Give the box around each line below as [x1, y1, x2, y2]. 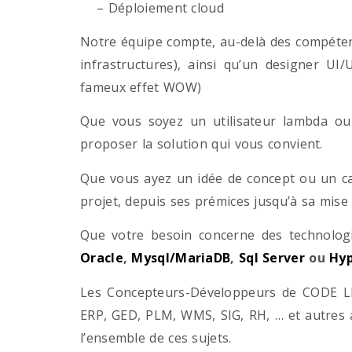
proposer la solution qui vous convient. [80, 135, 323, 153]
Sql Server [238, 249, 305, 267]
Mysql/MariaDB [131, 249, 231, 267]
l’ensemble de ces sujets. [80, 328, 232, 346]
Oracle [80, 249, 123, 267]
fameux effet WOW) [80, 78, 202, 96]
